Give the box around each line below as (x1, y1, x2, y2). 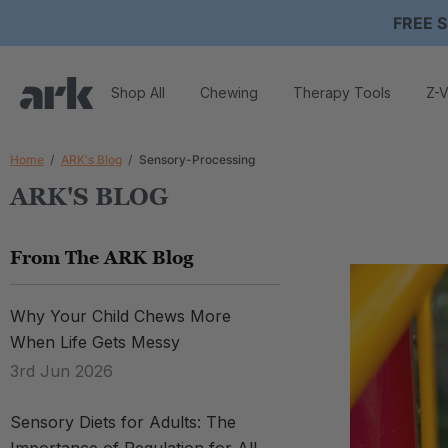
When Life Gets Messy (10, 332, 180, 352)
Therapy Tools (293, 83, 391, 101)
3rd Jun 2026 (10, 361, 113, 381)
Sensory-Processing (139, 152, 255, 167)
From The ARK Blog (10, 247, 193, 268)
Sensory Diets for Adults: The (10, 412, 236, 432)
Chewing (200, 83, 258, 101)
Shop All (111, 83, 165, 101)
